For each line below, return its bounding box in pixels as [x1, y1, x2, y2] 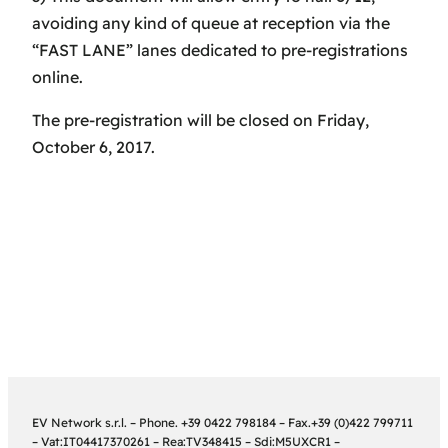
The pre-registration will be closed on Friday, [32, 110, 369, 131]
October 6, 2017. [32, 137, 155, 158]
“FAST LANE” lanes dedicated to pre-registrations [32, 40, 408, 61]
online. [32, 67, 83, 88]
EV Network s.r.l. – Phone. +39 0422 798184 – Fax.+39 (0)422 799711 [32, 415, 413, 430]
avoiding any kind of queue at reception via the [32, 13, 390, 34]
